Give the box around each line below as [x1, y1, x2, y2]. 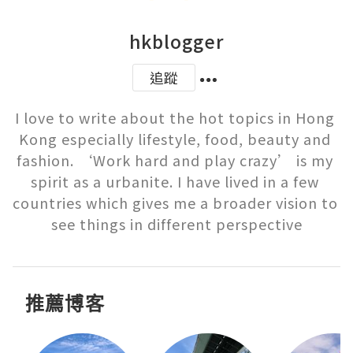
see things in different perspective [50, 214, 303, 235]
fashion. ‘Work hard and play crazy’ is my [16, 150, 333, 171]
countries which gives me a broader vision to [13, 192, 338, 214]
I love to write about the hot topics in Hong [14, 107, 335, 128]
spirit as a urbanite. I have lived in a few [30, 171, 319, 192]
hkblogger [129, 28, 224, 55]
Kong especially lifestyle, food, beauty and [18, 128, 331, 150]
